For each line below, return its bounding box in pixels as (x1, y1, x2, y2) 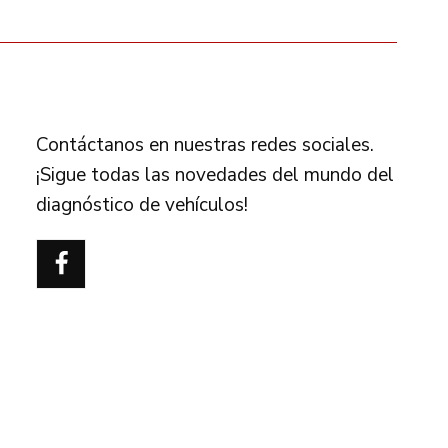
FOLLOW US (36, 84, 142, 108)
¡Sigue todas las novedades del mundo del (36, 161, 395, 188)
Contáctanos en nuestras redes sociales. (36, 131, 375, 158)
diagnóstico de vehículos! (36, 191, 249, 218)
